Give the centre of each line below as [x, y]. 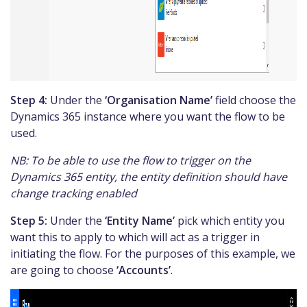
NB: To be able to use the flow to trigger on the [131, 160]
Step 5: [29, 220]
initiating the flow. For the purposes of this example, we [153, 253]
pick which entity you [230, 220]
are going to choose [63, 270]
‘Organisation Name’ [159, 100]
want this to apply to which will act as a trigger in [135, 237]
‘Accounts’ [144, 270]
